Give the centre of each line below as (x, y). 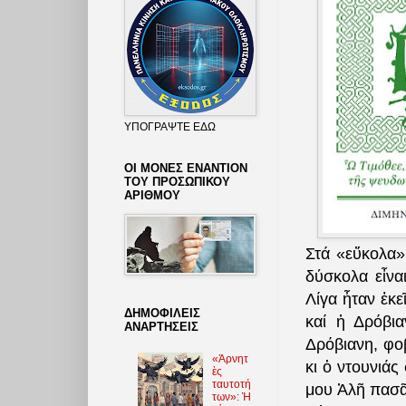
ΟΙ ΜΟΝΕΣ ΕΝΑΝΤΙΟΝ (186, 168)
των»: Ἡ (231, 397)
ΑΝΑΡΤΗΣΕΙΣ (161, 326)
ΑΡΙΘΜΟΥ (152, 195)
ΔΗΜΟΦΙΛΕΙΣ (162, 313)
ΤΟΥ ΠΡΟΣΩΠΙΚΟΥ (177, 181)
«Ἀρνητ (230, 359)
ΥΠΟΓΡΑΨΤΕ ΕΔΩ (170, 126)
